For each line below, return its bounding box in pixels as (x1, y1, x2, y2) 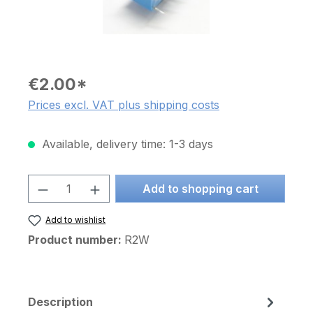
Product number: (28, 233, 124, 247)
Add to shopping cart (142, 182, 259, 196)
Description (28, 294, 93, 309)
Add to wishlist (45, 214, 106, 225)
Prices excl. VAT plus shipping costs (28, 98, 219, 112)
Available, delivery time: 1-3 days (38, 137, 213, 151)
